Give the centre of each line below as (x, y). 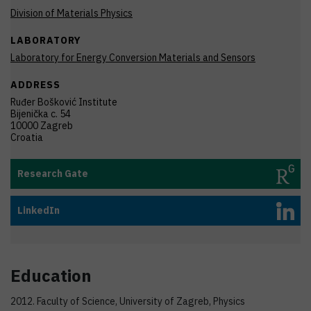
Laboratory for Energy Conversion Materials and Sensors (133, 58)
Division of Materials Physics (72, 13)
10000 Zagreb (42, 126)
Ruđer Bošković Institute (64, 102)
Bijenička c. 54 (41, 114)
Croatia (27, 137)
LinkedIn (39, 210)
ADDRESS (35, 85)
